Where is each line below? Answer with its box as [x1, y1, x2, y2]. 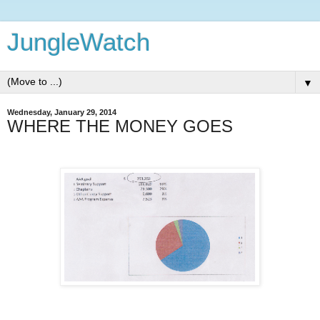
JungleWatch [7, 29, 150, 56]
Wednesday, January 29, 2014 [7, 108, 116, 116]
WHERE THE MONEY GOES [7, 116, 233, 136]
